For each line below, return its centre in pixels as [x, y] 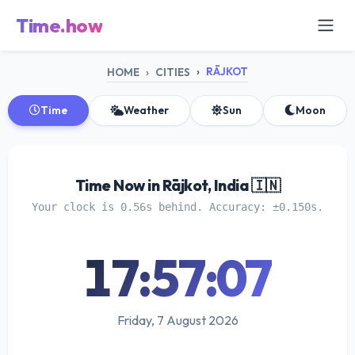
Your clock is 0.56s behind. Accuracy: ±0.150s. [177, 206]
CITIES [173, 72]
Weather [146, 110]
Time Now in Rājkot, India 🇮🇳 [177, 185]
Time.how [59, 25]
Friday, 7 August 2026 [177, 320]
